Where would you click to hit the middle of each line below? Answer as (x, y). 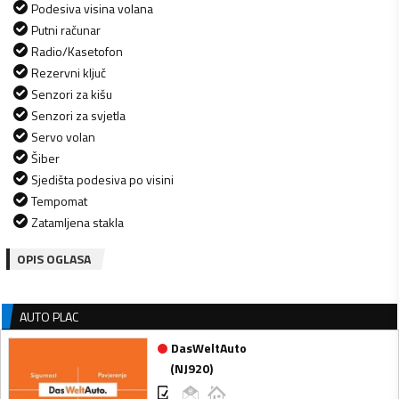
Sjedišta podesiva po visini (102, 179)
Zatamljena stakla (77, 222)
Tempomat (59, 200)
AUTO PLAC (49, 316)
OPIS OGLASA (54, 258)
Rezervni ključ (69, 72)
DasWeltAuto (208, 348)
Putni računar (66, 29)
